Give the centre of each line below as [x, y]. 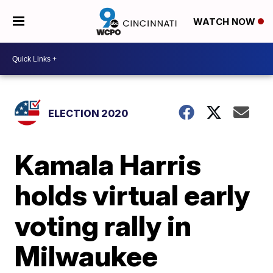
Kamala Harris [108, 165]
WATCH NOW [225, 22]
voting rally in [103, 225]
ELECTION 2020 [88, 113]
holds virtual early [133, 195]
